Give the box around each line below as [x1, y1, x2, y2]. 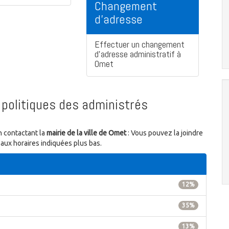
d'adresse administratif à [95, 48, 181, 60]
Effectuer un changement [95, 38, 185, 51]
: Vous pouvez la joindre [126, 129, 203, 138]
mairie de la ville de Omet [47, 129, 126, 138]
